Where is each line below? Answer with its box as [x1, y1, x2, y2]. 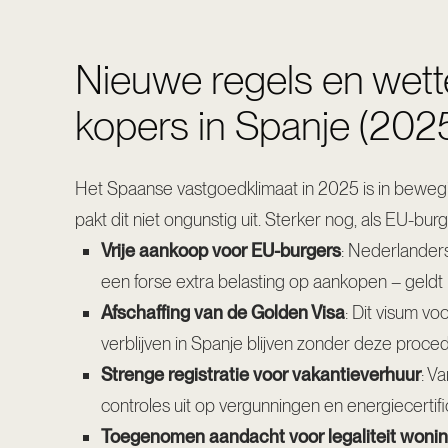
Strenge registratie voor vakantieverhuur [100, 363, 421, 385]
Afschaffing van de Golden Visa [100, 301, 345, 323]
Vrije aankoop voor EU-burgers [100, 239, 341, 261]
